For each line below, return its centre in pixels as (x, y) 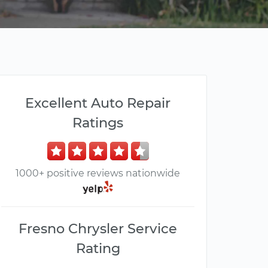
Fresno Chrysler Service (98, 229)
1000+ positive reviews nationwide (98, 173)
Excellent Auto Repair (98, 103)
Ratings (98, 123)
